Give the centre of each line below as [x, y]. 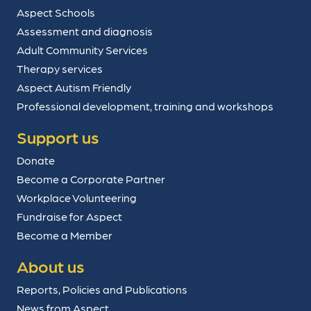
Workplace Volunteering [77, 198]
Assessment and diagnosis [85, 31]
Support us [58, 137]
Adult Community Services [82, 50]
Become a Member [65, 235]
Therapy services [60, 69]
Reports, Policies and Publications [102, 289]
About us [50, 266]
